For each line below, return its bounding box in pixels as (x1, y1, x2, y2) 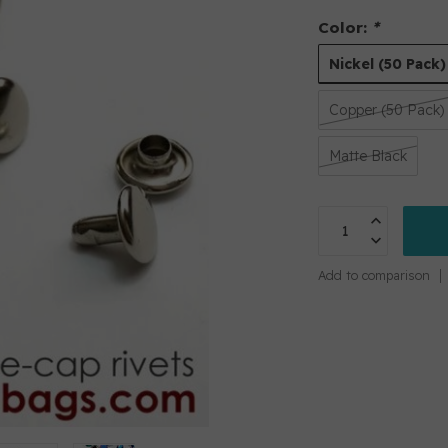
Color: (318, 18, 373, 37)
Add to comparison (318, 267, 431, 283)
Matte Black (329, 147, 408, 165)
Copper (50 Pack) (329, 101, 446, 119)
